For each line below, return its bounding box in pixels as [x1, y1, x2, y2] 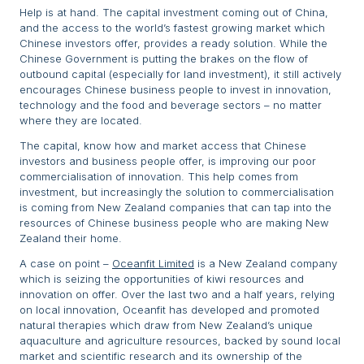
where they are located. [19, 114, 142, 128]
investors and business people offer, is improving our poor [19, 154, 316, 168]
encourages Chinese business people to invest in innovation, [19, 83, 331, 97]
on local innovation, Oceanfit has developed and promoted [19, 303, 319, 317]
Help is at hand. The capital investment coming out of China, [19, 6, 328, 19]
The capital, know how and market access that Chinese [19, 139, 306, 153]
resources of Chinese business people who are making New [19, 216, 329, 230]
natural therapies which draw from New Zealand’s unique [19, 318, 313, 332]
